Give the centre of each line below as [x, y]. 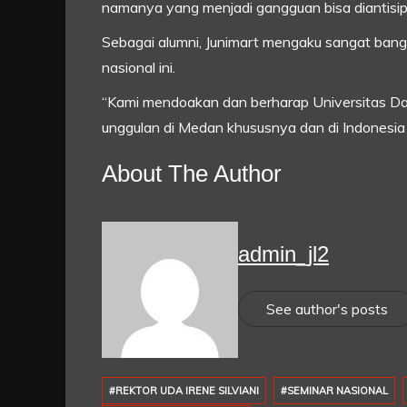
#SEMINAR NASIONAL [334, 391]
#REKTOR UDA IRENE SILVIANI [184, 391]
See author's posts [327, 308]
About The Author [192, 174]
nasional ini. [139, 68]
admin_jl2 [283, 253]
